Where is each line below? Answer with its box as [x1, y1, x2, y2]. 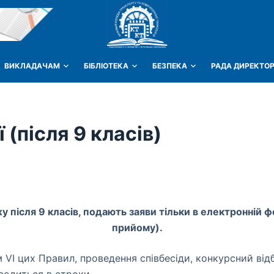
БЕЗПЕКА [152, 61, 187, 70]
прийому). [111, 221, 163, 234]
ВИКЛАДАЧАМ [4, 61, 60, 70]
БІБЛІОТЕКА [84, 61, 128, 70]
